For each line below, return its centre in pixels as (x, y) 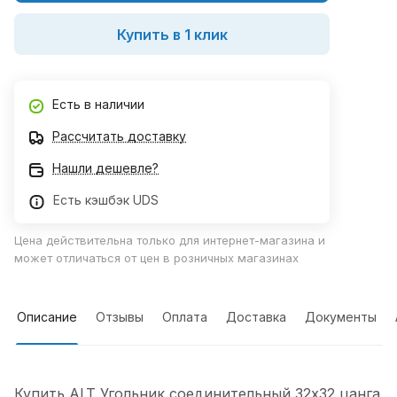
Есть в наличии (98, 105)
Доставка (256, 317)
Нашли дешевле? (105, 168)
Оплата (185, 317)
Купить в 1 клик (172, 34)
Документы (341, 317)
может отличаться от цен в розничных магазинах (156, 258)
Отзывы (120, 317)
